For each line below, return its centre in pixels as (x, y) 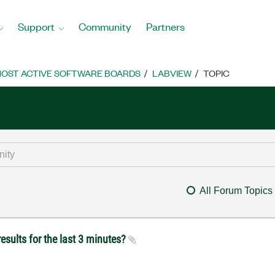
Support (36, 26)
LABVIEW (172, 73)
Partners (165, 26)
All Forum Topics (236, 191)
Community (105, 26)
